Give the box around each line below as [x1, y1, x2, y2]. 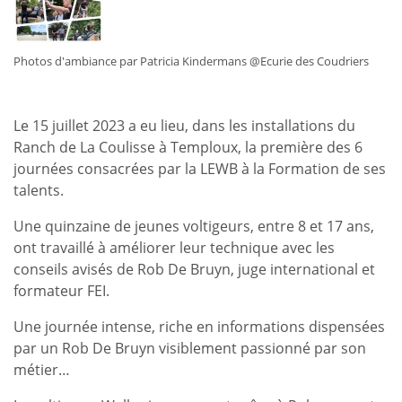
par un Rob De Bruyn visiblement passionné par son [13, 337, 366, 358]
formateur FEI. [13, 280, 109, 301]
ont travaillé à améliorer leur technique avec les [13, 237, 335, 258]
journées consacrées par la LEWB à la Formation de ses [13, 158, 386, 179]
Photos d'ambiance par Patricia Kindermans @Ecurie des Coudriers [13, 52, 369, 69]
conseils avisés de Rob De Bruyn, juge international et [13, 258, 375, 279]
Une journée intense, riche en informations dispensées [13, 316, 385, 336]
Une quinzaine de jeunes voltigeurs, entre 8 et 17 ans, [13, 215, 374, 236]
